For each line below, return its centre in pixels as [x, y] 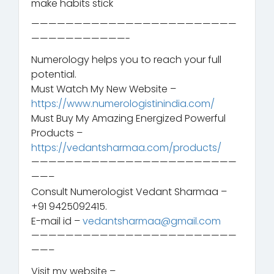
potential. [54, 74]
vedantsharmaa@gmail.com [152, 221]
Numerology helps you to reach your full [126, 59]
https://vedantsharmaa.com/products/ [126, 147]
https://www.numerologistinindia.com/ [123, 103]
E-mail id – [57, 221]
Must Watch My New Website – [104, 89]
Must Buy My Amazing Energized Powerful [128, 118]
